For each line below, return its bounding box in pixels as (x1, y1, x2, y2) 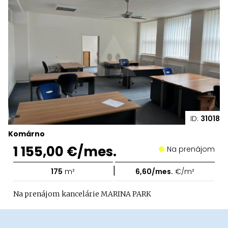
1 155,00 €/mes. (13, 142, 117, 161)
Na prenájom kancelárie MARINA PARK (13, 189, 151, 198)
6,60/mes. (135, 166, 174, 177)
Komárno (8, 128, 45, 139)
